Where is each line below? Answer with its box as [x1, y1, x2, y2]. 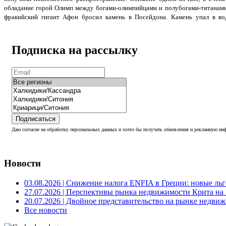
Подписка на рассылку [12, 43, 138, 57]
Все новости [24, 205, 67, 214]
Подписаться [16, 115, 55, 123]
